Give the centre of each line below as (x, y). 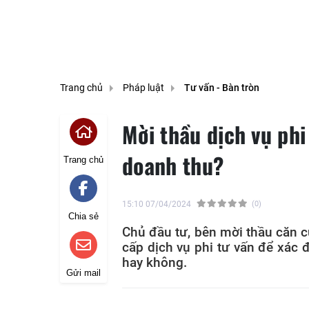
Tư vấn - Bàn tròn (222, 88)
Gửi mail (83, 273)
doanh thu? (173, 165)
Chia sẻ (83, 216)
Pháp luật (143, 88)
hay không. (154, 262)
